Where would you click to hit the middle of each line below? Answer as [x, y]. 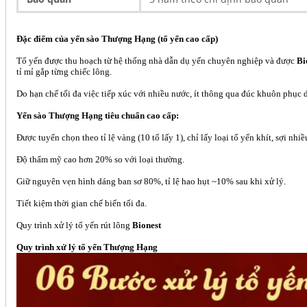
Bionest [147, 225]
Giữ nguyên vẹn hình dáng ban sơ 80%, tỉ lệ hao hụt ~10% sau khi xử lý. [151, 181]
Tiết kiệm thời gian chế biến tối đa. [82, 203]
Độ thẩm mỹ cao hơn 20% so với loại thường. [100, 159]
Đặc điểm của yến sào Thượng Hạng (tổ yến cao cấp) [117, 38]
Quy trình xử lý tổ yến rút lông [74, 225]
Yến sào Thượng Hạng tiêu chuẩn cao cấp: [98, 115]
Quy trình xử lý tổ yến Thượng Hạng [87, 247]
